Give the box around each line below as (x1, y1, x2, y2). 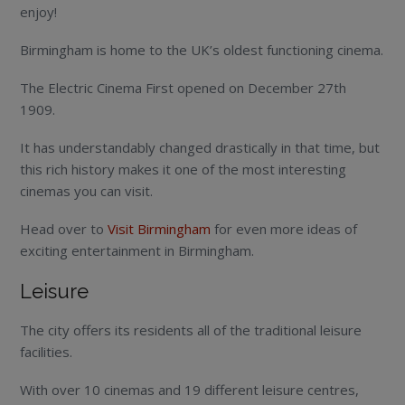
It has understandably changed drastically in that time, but (20, 138, 381, 157)
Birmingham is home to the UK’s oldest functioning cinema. (20, 41, 384, 60)
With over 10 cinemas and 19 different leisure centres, (20, 381, 360, 400)
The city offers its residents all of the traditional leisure (20, 321, 363, 340)
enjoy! (20, 3, 58, 22)
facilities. (20, 343, 73, 362)
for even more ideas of (211, 220, 358, 239)
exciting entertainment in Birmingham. (20, 241, 255, 260)
